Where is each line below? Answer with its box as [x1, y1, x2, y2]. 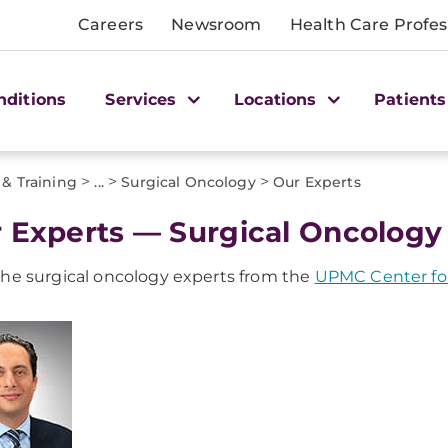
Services [105, 89, 182, 109]
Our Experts [273, 173, 361, 191]
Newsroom [171, 15, 262, 34]
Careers [78, 15, 144, 34]
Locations [234, 89, 322, 109]
